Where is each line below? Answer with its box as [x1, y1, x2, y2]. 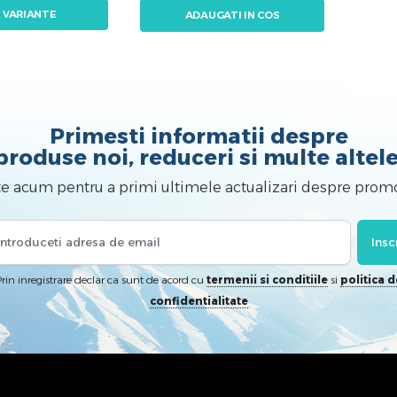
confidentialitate [149, 293, 248, 307]
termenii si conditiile [206, 272, 328, 286]
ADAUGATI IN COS [184, 9, 280, 22]
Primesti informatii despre [49, 122, 348, 149]
